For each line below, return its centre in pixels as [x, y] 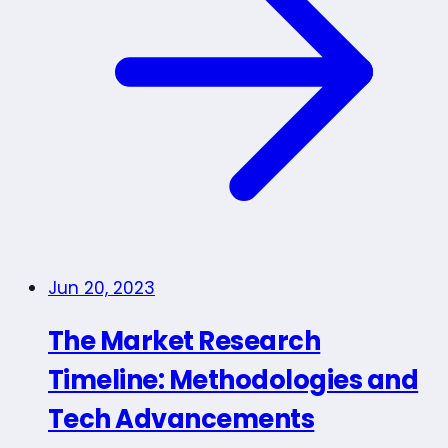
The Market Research [184, 341]
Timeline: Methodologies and [233, 380]
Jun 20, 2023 [101, 287]
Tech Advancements [181, 419]
